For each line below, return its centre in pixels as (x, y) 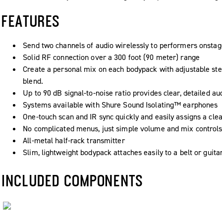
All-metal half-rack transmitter (74, 141)
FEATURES (31, 21)
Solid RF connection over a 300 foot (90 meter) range (111, 57)
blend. (33, 81)
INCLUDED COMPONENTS (73, 181)
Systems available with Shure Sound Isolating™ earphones (120, 105)
